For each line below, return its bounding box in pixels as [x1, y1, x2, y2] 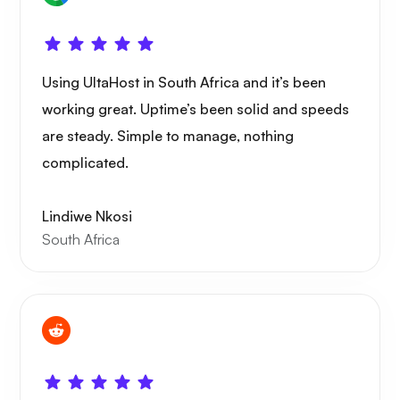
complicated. [42, 154, 129, 172]
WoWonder [113, 36, 192, 54]
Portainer [113, 282, 178, 301]
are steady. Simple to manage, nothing [42, 127, 294, 146]
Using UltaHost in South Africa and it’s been [42, 73, 326, 92]
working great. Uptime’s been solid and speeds [42, 100, 349, 119]
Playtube [113, 159, 171, 178]
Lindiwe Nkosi [42, 207, 132, 226]
